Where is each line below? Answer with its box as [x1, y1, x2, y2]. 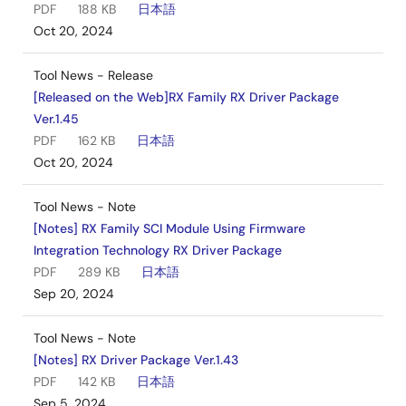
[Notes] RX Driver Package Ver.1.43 [34, 352, 238, 368]
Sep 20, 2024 [34, 285, 114, 302]
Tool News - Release [34, 67, 153, 83]
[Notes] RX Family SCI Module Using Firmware [34, 220, 305, 237]
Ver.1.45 [34, 111, 79, 127]
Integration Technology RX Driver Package [34, 242, 282, 258]
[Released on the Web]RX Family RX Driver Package [34, 89, 339, 105]
